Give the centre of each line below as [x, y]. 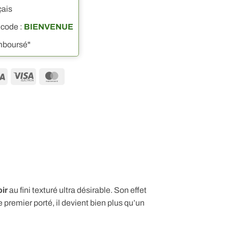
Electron [48, 88]
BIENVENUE [49, 26]
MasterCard [83, 75]
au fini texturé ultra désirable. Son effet [77, 190]
